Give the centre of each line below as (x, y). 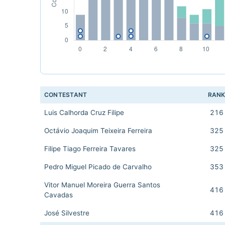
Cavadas (59, 195)
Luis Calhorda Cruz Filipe (84, 113)
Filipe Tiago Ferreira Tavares (90, 149)
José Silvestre (67, 213)
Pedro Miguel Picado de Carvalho (98, 167)
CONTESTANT (66, 95)
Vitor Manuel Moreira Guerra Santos (102, 185)
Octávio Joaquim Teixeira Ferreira (98, 131)
